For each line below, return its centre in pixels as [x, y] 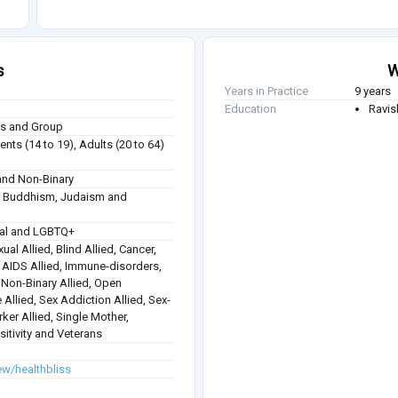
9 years [373, 92]
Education [251, 109]
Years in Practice [267, 92]
